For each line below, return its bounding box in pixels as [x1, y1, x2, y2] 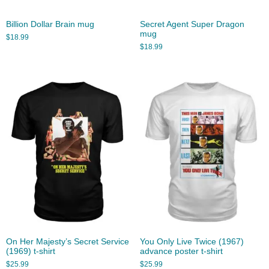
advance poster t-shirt [139, 247, 223, 256]
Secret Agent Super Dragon [139, 19, 244, 29]
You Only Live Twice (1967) [139, 237, 244, 247]
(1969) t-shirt [6, 247, 55, 256]
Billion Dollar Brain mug [6, 19, 94, 29]
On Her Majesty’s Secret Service [6, 237, 129, 247]
